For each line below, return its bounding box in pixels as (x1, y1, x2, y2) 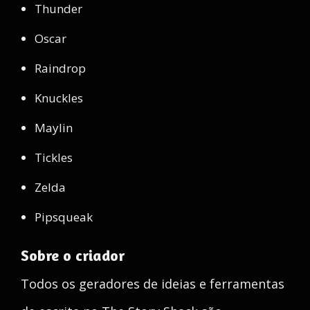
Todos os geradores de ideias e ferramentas (21, 275, 284, 292)
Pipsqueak (35, 209, 93, 225)
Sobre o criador (21, 246, 125, 264)
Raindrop (35, 60, 86, 76)
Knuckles (35, 90, 83, 106)
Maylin (35, 120, 73, 136)
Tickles (35, 149, 73, 165)
